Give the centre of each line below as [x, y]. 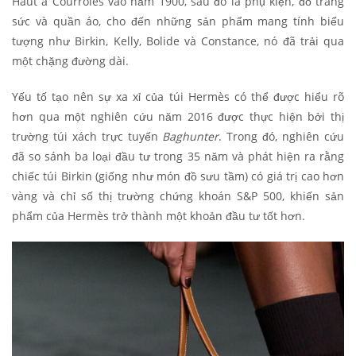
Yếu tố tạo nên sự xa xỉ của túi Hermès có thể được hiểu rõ [178, 97]
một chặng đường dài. [70, 61]
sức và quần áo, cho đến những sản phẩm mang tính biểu [178, 21]
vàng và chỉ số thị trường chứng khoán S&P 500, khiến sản [178, 196]
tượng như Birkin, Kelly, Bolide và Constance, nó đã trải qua [178, 41]
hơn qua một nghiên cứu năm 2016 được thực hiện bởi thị [178, 117]
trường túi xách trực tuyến [87, 137]
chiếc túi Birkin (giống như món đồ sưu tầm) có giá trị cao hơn [178, 176]
